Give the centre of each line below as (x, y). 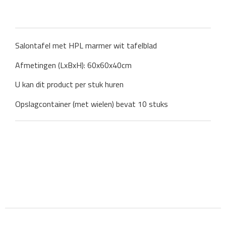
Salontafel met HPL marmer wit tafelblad (86, 46)
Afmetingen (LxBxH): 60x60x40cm (73, 65)
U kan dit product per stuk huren (69, 84)
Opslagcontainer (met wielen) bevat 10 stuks (92, 104)
